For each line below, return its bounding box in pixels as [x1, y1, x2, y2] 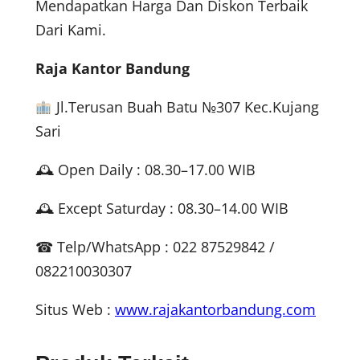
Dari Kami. [35, 20, 106, 40]
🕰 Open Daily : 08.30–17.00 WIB [35, 160, 256, 180]
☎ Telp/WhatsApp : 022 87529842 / [35, 237, 275, 257]
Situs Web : [35, 300, 115, 320]
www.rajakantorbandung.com [115, 300, 316, 320]
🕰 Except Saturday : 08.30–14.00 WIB [35, 198, 288, 219]
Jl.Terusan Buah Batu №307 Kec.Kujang [51, 97, 319, 117]
